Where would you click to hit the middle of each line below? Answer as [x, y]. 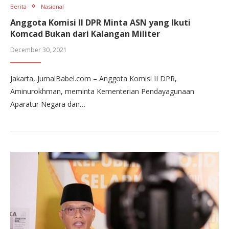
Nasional [52, 6]
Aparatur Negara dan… [48, 104]
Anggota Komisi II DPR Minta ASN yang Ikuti [100, 22]
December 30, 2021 [39, 50]
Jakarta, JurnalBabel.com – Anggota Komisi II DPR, [94, 78]
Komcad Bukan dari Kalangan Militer [85, 33]
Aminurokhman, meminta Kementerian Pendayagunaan [102, 91]
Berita [18, 6]
